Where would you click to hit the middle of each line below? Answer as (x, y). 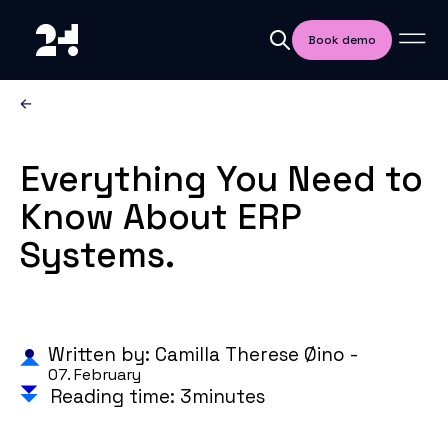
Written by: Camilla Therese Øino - (202, 354)
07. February (94, 374)
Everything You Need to (221, 179)
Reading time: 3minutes (157, 396)
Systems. (97, 255)
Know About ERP (161, 217)
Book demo (342, 40)
